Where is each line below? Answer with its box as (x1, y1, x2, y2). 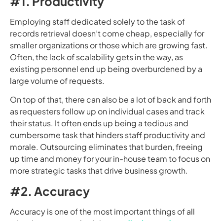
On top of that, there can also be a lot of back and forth (10, 94, 211, 105)
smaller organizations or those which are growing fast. (10, 39, 208, 50)
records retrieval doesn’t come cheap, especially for (10, 28, 204, 38)
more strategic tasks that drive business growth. (10, 165, 188, 176)
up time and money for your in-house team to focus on (10, 153, 210, 164)
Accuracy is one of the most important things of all (10, 206, 195, 217)
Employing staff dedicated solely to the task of (10, 16, 185, 27)
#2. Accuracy (10, 183, 90, 198)
